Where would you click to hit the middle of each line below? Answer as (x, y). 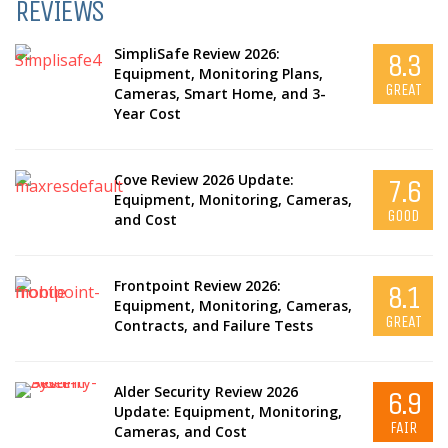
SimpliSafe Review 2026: (196, 53)
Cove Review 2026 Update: (203, 179)
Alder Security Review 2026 (205, 391)
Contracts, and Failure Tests (213, 325)
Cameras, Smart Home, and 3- (219, 93)
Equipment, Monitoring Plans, (218, 73)
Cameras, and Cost (180, 431)
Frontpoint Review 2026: (197, 285)
